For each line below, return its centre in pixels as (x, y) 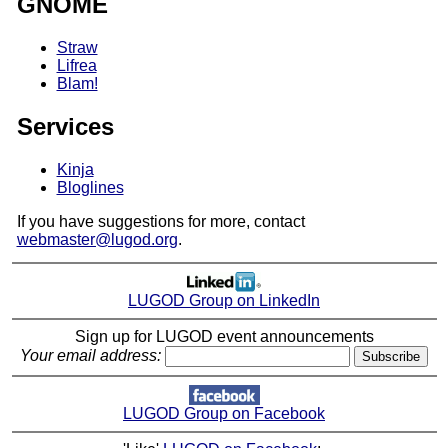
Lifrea (76, 66)
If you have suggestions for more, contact (160, 222)
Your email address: (90, 356)
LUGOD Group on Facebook (224, 414)
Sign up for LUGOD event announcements (224, 337)
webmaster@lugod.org (97, 240)
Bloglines (90, 188)
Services (65, 127)
